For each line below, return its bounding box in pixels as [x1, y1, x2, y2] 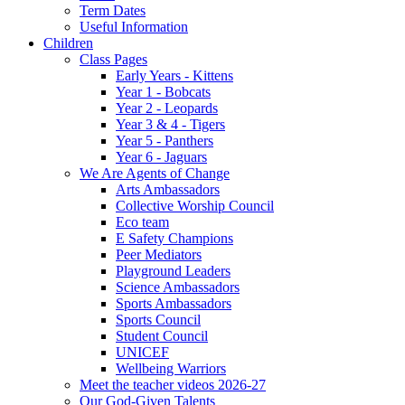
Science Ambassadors [116, 278, 240, 295]
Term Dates [80, 2, 146, 18]
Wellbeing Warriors [116, 360, 226, 376]
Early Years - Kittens [116, 67, 233, 83]
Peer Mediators [116, 246, 202, 262]
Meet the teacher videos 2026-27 [80, 376, 266, 392]
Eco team [116, 213, 169, 230]
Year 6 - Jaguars [116, 148, 207, 165]
